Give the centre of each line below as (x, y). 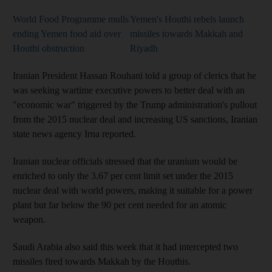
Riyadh (144, 48)
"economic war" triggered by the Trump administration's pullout (135, 104)
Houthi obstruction (49, 48)
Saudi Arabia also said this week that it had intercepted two (125, 246)
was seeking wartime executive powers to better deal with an (129, 90)
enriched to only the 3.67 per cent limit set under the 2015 (123, 175)
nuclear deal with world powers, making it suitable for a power (133, 190)
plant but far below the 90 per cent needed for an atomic (120, 205)
